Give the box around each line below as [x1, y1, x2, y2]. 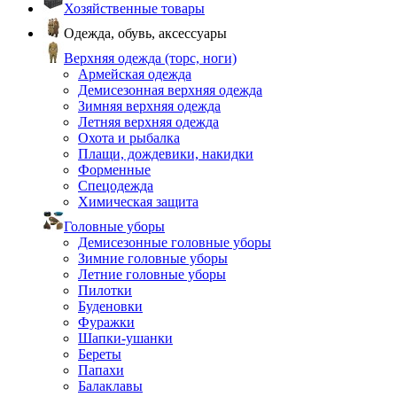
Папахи [78, 362, 124, 378]
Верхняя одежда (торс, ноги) [64, 51, 237, 66]
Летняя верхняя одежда [78, 114, 219, 129]
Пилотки [78, 283, 132, 298]
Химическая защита [78, 194, 198, 209]
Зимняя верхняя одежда [78, 98, 221, 113]
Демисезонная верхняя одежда [78, 82, 262, 97]
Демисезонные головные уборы [78, 235, 271, 250]
